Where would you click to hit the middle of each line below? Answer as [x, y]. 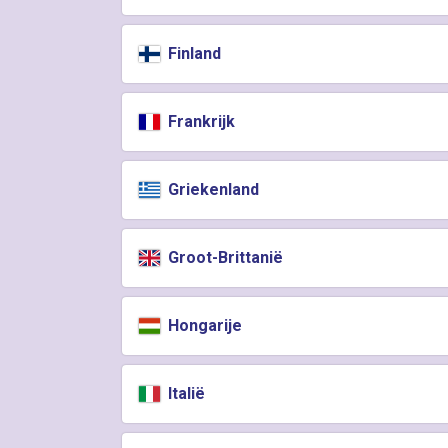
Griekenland [212, 189]
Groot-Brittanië [224, 257]
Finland [193, 53]
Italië [185, 393]
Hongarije [203, 325]
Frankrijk [200, 121]
